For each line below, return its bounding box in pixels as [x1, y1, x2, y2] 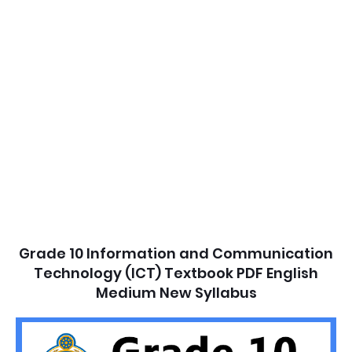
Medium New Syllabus [95, 283, 257, 302]
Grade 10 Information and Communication [19, 244, 333, 263]
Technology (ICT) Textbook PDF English [34, 263, 318, 283]
